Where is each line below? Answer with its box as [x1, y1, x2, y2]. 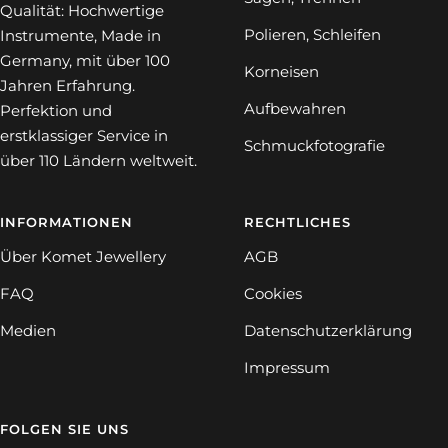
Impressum [244, 357, 330, 377]
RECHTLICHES [244, 213, 351, 230]
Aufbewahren [244, 98, 346, 118]
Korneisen [244, 61, 319, 81]
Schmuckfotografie [244, 135, 385, 155]
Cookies [244, 283, 302, 303]
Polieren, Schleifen [244, 24, 381, 44]
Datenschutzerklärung [244, 320, 412, 340]
